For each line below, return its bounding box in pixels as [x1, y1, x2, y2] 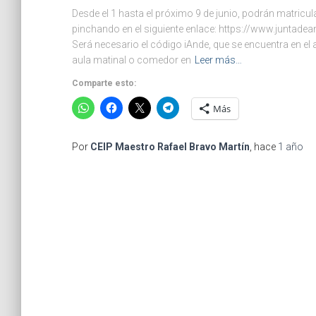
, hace [250, 141, 278, 152]
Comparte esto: [72, 78, 136, 88]
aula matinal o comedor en [72, 54, 191, 66]
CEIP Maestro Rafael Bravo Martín [90, 141, 250, 152]
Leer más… [195, 54, 242, 66]
